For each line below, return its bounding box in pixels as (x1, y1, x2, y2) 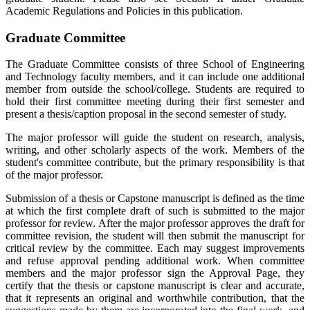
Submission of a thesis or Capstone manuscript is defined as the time (6, 192, 304, 205)
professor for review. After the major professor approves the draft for (6, 217, 304, 230)
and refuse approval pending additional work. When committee (6, 255, 304, 267)
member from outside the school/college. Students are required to (6, 83, 304, 95)
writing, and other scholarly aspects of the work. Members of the (6, 144, 304, 156)
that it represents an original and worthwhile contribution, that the (6, 292, 304, 304)
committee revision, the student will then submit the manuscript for (6, 230, 304, 242)
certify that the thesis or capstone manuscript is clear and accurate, (6, 280, 304, 292)
